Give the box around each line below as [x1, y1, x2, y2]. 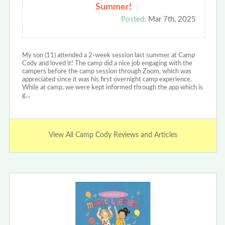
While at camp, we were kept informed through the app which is [22, 84, 203, 91]
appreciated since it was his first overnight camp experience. [22, 76, 192, 83]
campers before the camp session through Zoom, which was [22, 68, 191, 75]
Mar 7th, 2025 [146, 15, 196, 23]
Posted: [121, 15, 146, 23]
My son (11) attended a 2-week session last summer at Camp [22, 52, 195, 59]
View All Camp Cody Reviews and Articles [48, 132, 177, 139]
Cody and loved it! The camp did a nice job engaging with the [22, 60, 192, 67]
